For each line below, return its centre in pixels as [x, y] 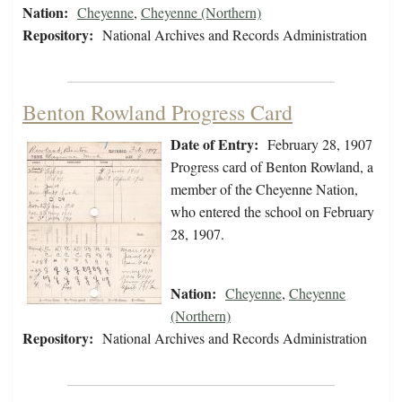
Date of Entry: [214, 144]
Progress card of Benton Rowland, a [272, 167]
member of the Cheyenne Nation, [264, 189]
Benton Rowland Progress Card [157, 113]
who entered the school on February [272, 212]
